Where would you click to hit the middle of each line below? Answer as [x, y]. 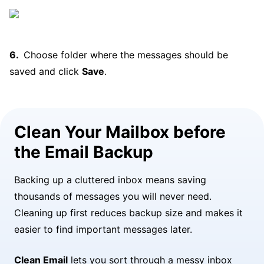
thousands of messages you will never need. [113, 196]
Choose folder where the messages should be [126, 55]
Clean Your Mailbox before [120, 132]
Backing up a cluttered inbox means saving [110, 180]
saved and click [46, 71]
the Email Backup [84, 152]
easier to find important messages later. [103, 229]
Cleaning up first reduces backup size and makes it [128, 213]
